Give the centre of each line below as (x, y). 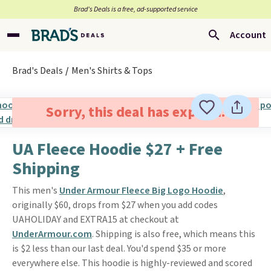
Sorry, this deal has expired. (135, 112)
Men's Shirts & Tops (112, 71)
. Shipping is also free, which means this (174, 234)
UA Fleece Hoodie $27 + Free (117, 149)
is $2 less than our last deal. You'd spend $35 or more (119, 249)
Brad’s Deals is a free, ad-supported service (135, 9)
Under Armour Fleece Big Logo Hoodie (141, 191)
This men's (36, 191)
